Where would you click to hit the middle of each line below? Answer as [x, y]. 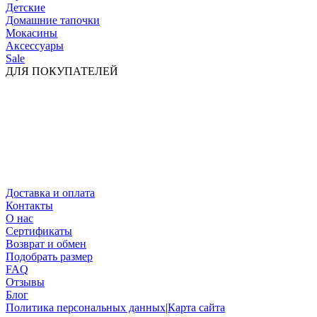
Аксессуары [35, 45]
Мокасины [31, 33]
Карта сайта [196, 307]
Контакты [29, 205]
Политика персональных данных [86, 307]
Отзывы [25, 282]
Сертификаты [39, 231]
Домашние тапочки [53, 20]
